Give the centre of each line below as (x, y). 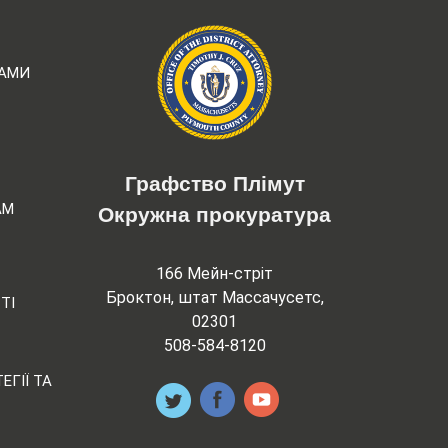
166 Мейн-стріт (215, 273)
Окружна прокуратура (215, 215)
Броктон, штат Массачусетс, (214, 297)
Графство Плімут (214, 184)
